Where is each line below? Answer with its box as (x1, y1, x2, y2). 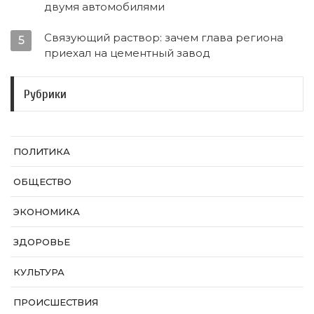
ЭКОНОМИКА (13, 206, 80, 218)
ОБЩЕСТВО (13, 176, 71, 188)
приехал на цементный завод (44, 46, 210, 60)
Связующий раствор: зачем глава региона (44, 31, 283, 45)
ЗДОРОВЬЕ (13, 236, 70, 248)
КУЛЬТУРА (13, 266, 64, 278)
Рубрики (24, 86, 67, 102)
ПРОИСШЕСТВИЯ (13, 296, 98, 308)
